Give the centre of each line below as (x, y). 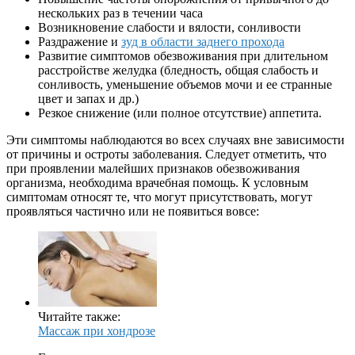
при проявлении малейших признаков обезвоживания (153, 169)
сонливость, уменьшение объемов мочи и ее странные (185, 85)
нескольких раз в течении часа (120, 13)
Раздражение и (80, 42)
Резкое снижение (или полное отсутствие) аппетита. (180, 113)
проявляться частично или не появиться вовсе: (133, 212)
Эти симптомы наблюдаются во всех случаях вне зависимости (176, 140)
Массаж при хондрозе (97, 331)
